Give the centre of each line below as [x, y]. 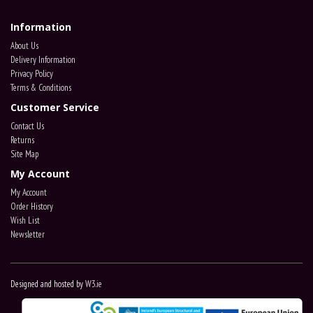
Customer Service [55, 107]
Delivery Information [43, 60]
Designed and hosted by [48, 284]
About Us [24, 46]
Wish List [25, 220]
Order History [32, 206]
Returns [22, 140]
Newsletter [28, 234]
